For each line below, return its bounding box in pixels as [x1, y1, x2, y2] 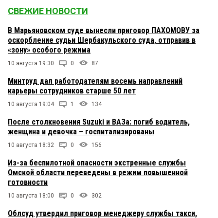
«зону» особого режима [8, 45, 91, 55]
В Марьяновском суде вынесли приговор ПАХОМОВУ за [8, 26, 200, 36]
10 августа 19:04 [8, 101, 54, 108]
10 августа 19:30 [8, 60, 54, 67]
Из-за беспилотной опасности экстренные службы [8, 158, 186, 168]
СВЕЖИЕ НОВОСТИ [8, 6, 88, 17]
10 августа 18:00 [8, 192, 54, 200]
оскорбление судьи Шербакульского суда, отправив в [8, 36, 196, 45]
